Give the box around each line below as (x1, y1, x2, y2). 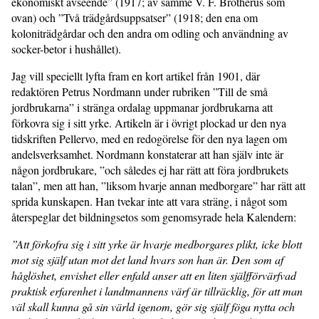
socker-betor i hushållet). (11, 41, 121, 56)
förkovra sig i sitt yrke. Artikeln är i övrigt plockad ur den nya (11, 115, 286, 130)
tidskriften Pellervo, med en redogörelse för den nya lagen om (11, 130, 287, 146)
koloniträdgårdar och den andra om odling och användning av (11, 25, 288, 41)
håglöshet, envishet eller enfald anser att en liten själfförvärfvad (11, 267, 296, 283)
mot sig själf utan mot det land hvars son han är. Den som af (11, 251, 283, 267)
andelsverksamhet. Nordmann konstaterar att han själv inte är (11, 146, 283, 162)
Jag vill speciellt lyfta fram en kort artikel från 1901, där (11, 68, 260, 83)
